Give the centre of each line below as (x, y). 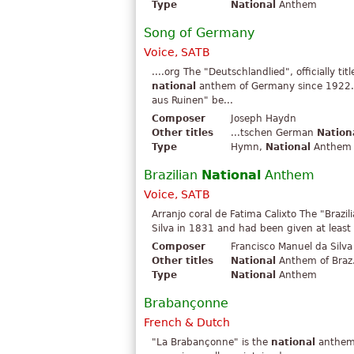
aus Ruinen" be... (192, 101)
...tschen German (274, 133)
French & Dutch (187, 323)
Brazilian (173, 175)
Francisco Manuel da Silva (292, 247)
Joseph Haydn (264, 119)
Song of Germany (199, 33)
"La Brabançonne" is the (211, 343)
